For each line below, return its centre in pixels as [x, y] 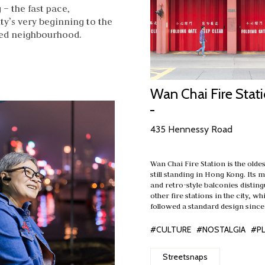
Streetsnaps [185, 257]
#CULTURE [171, 230]
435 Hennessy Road [191, 129]
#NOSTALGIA [221, 230]
